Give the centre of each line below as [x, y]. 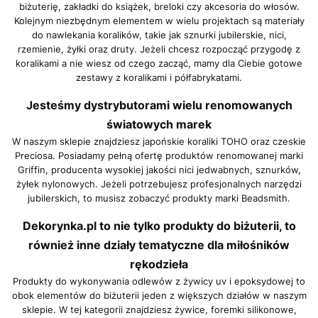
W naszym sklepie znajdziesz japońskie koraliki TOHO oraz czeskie [159, 142]
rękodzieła [159, 264]
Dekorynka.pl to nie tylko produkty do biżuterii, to [159, 226]
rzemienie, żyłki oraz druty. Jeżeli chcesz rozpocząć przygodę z [159, 49]
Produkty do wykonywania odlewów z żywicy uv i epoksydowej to [159, 281]
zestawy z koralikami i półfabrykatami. [159, 78]
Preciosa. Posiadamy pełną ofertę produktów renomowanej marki [159, 156]
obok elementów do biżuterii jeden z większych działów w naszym [159, 296]
